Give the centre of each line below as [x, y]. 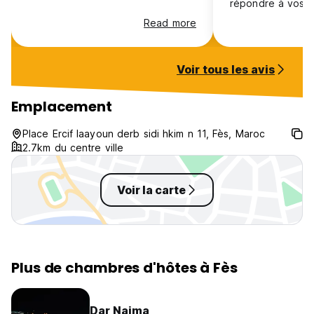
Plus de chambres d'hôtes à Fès [124, 268]
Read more [170, 23]
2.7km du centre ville [73, 148]
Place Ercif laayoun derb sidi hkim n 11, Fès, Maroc [144, 134]
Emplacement [62, 107]
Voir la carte [151, 190]
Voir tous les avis [226, 69]
